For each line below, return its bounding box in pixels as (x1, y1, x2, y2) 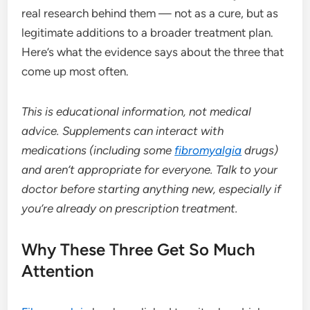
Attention (21, 260, 95, 281)
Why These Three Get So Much (21, 239, 256, 259)
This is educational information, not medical (21, 104, 252, 118)
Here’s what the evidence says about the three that (21, 44, 284, 59)
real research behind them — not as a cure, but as (21, 6, 279, 20)
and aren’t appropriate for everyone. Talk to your (21, 162, 278, 176)
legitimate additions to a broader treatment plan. (21, 25, 274, 39)
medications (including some (21, 143, 175, 157)
